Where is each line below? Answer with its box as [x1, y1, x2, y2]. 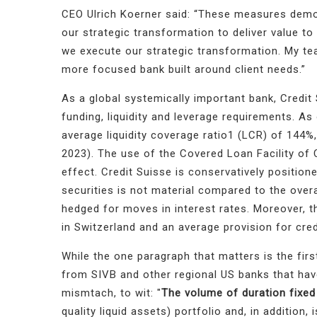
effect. [62, 166, 101, 179]
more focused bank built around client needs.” [62, 63, 313, 76]
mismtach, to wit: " [62, 287, 161, 300]
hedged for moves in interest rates [62, 202, 247, 216]
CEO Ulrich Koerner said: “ [62, 8, 198, 21]
